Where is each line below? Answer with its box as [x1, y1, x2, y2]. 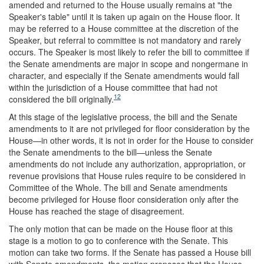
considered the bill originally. [9, 93, 114, 105]
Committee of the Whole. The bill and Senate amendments [9, 181, 227, 193]
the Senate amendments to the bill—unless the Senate [9, 146, 212, 158]
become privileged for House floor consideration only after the [9, 193, 239, 205]
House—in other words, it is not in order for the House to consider [9, 134, 253, 146]
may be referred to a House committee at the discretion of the [9, 22, 239, 34]
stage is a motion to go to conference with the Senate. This [9, 234, 228, 246]
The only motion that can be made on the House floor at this [9, 222, 233, 235]
